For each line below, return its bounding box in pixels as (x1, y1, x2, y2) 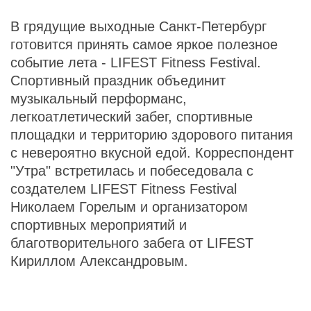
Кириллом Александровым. (10, 253, 188, 269)
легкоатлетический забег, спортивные (10, 109, 253, 124)
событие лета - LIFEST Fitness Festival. (10, 55, 261, 70)
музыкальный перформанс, (10, 91, 187, 106)
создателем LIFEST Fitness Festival (10, 181, 237, 196)
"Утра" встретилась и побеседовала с (10, 163, 253, 178)
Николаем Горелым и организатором (10, 199, 248, 215)
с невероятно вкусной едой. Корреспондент (10, 145, 294, 160)
